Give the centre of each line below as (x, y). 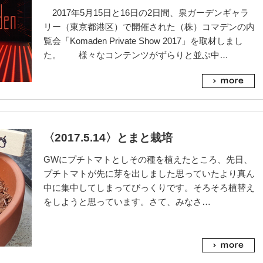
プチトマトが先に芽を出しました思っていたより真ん (149, 173)
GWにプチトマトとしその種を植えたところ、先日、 (148, 159)
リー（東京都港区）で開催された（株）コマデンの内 (149, 27)
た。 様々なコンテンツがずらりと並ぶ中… (136, 55)
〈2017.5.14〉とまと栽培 (108, 138)
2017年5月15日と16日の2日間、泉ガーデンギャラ (146, 13)
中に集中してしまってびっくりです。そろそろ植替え (149, 188)
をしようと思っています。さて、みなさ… (127, 202)
